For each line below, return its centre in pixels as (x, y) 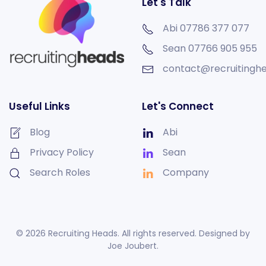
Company (186, 173)
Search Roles (60, 173)
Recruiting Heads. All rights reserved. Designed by (148, 234)
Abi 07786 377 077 (206, 28)
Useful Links (39, 107)
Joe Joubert (132, 246)
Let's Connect (178, 107)
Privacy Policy (62, 153)
